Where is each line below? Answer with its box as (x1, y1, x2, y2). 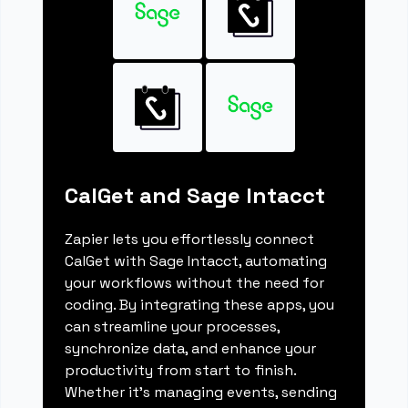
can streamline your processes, (65, 317, 280, 337)
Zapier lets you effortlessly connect (65, 229, 315, 250)
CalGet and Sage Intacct (65, 181, 326, 210)
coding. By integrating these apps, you (65, 295, 335, 315)
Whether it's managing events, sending (65, 382, 338, 403)
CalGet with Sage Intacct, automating (65, 251, 328, 271)
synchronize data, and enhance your (65, 339, 317, 359)
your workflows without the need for (65, 273, 325, 293)
